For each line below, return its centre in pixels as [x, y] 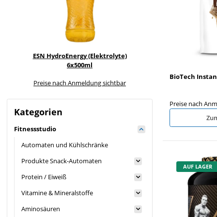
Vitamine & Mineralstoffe [57, 193]
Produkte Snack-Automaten [62, 161]
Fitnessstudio [35, 129]
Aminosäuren [41, 209]
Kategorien [38, 112]
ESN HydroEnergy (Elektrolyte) [80, 55]
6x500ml [80, 65]
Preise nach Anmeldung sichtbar [80, 83]
